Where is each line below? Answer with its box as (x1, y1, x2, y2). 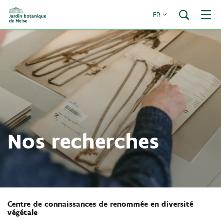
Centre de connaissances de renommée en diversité (7, 199, 193, 209)
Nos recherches (7, 128, 159, 154)
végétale (7, 208, 37, 217)
